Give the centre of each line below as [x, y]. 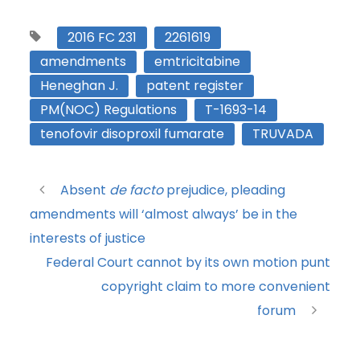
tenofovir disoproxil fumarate [133, 134]
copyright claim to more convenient [215, 287]
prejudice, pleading [225, 190]
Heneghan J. [80, 86]
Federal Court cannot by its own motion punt [188, 263]
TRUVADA [283, 134]
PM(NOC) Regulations [109, 110]
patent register [195, 86]
